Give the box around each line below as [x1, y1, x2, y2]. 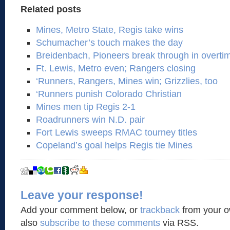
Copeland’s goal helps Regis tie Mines [36, 140, 193, 150]
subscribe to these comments [40, 218, 160, 228]
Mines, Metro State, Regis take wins [36, 25, 183, 35]
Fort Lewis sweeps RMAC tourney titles [36, 127, 197, 138]
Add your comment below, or [21, 205, 140, 215]
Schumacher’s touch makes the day [36, 37, 183, 48]
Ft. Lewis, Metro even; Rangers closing [36, 63, 196, 73]
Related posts [21, 4, 81, 14]
